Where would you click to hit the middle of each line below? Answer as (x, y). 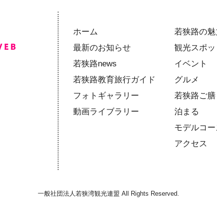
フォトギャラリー (106, 95)
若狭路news (95, 63)
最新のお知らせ (102, 47)
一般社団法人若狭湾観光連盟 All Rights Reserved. (108, 194)
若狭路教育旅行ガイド (114, 79)
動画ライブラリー (106, 111)
